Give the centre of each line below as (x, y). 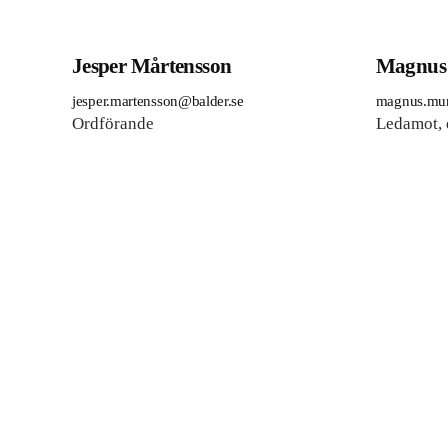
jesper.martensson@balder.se (158, 101)
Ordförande (113, 123)
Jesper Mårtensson (152, 66)
